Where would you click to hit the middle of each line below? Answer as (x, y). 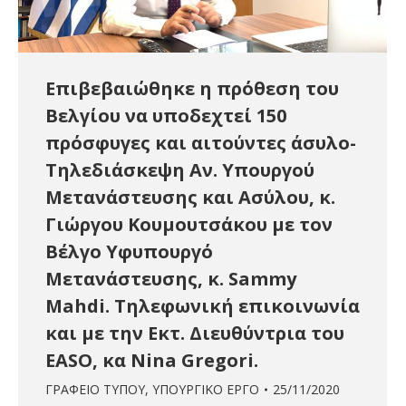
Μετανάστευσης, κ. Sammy (171, 279)
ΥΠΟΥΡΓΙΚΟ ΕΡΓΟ (206, 390)
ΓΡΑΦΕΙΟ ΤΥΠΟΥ (95, 390)
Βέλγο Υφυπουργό (129, 252)
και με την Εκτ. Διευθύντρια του (195, 333)
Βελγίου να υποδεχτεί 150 (166, 116)
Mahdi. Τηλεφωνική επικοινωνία (203, 306)
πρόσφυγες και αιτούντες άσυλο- (201, 143)
